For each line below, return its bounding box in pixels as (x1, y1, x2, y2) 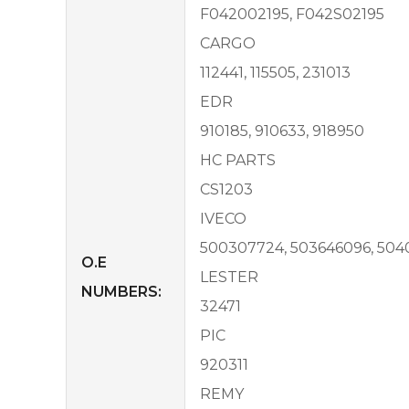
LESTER (200, 267, 258, 286)
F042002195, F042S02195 (200, 5, 384, 23)
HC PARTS (200, 151, 276, 169)
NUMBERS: (81, 282, 162, 300)
